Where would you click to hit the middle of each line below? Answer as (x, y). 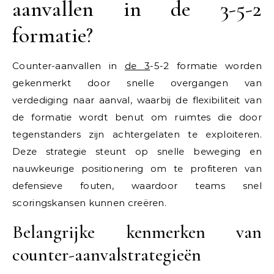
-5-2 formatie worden (206, 66)
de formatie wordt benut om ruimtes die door (137, 117)
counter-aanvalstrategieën (107, 255)
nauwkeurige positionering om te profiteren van (137, 169)
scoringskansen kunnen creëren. (90, 203)
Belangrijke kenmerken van (137, 232)
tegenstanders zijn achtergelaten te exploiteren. (137, 135)
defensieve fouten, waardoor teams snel (137, 186)
